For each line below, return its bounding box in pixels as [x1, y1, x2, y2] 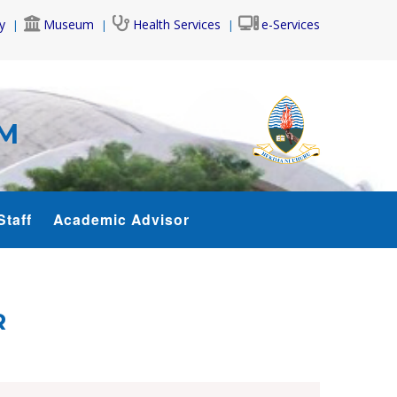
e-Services [261, 16, 320, 33]
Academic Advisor [53, 208, 190, 230]
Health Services [133, 16, 221, 33]
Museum [43, 16, 94, 33]
